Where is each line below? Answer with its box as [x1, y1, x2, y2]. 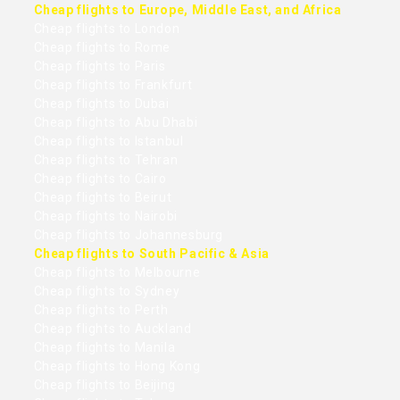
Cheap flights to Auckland [33, 321, 192, 337]
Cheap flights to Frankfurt [33, 78, 193, 93]
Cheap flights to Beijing [33, 378, 176, 393]
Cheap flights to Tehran [33, 153, 179, 168]
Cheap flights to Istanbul [33, 134, 184, 149]
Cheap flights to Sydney [33, 284, 180, 299]
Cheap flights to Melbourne [33, 265, 201, 280]
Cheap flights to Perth [33, 303, 169, 318]
